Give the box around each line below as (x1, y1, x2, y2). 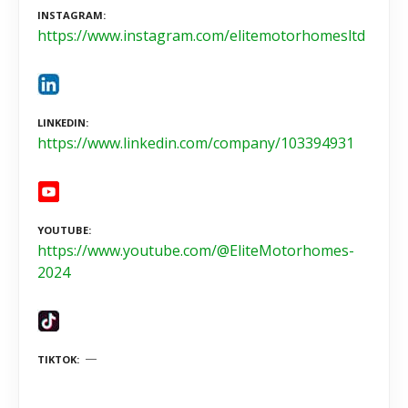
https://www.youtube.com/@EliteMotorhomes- (37, 240, 354, 260)
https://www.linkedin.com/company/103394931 (37, 132, 354, 153)
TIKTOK (37, 352, 76, 366)
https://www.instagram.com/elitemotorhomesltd (37, 25, 365, 46)
